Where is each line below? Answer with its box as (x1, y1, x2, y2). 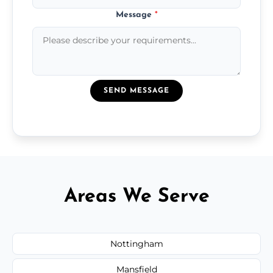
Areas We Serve (63, 186, 210, 207)
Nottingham (110, 238, 163, 249)
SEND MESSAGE (104, 87, 169, 94)
